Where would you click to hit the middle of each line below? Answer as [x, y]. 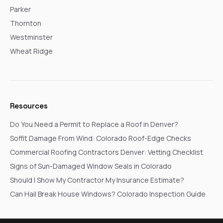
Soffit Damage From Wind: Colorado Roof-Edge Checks [101, 138]
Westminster [31, 37]
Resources [29, 106]
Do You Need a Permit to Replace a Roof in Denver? [94, 124]
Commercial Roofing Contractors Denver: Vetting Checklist [107, 152]
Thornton [26, 23]
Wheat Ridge [31, 51]
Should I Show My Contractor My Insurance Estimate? [97, 180]
